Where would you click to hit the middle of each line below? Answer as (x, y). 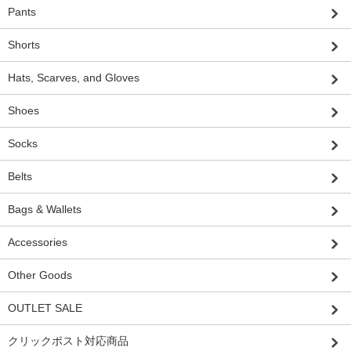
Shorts (24, 44)
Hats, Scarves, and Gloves (74, 77)
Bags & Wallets (45, 209)
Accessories (38, 242)
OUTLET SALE (45, 308)
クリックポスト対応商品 (68, 340)
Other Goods (40, 275)
